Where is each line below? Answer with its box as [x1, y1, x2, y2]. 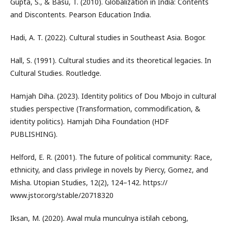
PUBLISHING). [10, 129, 58, 139]
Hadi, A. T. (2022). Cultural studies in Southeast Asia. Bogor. [10, 33, 206, 42]
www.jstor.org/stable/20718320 [10, 190, 113, 200]
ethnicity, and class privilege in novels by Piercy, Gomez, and [10, 165, 208, 175]
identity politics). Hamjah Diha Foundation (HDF [10, 117, 169, 126]
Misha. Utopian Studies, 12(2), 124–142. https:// [10, 178, 167, 187]
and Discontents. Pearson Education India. [10, 10, 151, 19]
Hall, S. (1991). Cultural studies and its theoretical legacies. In [10, 55, 211, 65]
